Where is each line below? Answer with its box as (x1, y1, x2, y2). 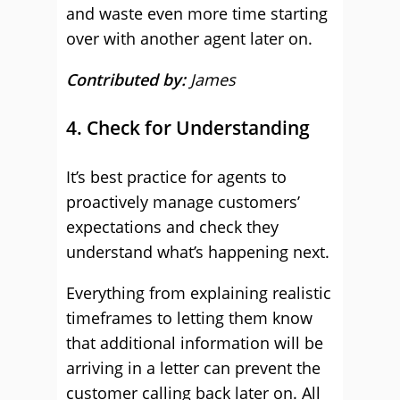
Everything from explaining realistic (66, 282, 331, 304)
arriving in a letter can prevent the (66, 357, 321, 379)
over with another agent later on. (66, 28, 312, 49)
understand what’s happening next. (66, 241, 329, 262)
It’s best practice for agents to (66, 166, 287, 187)
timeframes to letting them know (66, 307, 312, 329)
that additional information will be (66, 332, 323, 354)
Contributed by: (66, 69, 190, 90)
